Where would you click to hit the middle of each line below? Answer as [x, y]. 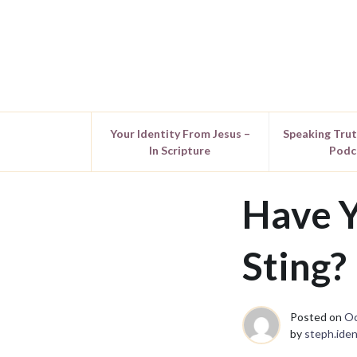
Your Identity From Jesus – [180, 133]
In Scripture [180, 150]
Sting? [294, 266]
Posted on [317, 317]
